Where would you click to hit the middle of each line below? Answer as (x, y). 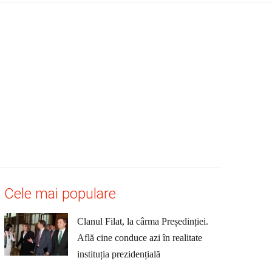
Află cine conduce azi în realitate (139, 238)
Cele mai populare (60, 194)
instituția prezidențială (118, 254)
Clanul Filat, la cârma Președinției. (142, 221)
